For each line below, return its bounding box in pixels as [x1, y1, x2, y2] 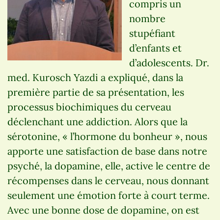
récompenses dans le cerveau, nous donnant [7, 174, 209, 187]
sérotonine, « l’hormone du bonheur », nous [7, 130, 207, 142]
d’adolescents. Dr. [129, 56, 209, 69]
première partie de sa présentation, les [7, 85, 184, 98]
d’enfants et [129, 41, 182, 54]
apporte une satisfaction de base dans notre [7, 144, 207, 157]
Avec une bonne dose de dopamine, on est [7, 203, 199, 216]
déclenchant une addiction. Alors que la [7, 115, 188, 128]
